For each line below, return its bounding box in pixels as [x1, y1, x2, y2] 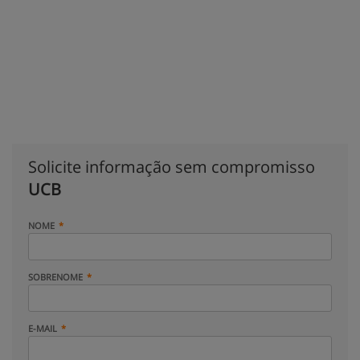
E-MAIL [28, 322, 57, 334]
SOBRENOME [28, 271, 83, 283]
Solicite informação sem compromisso [28, 156, 315, 178]
